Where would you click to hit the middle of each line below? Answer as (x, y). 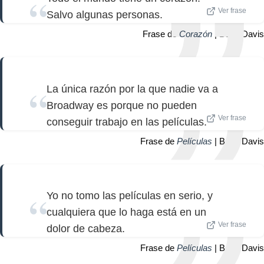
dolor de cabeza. (86, 229)
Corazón (196, 34)
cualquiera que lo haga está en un (126, 212)
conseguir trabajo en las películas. (127, 122)
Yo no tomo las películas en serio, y (130, 196)
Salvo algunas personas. (105, 15)
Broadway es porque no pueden (122, 105)
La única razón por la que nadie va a (132, 89)
